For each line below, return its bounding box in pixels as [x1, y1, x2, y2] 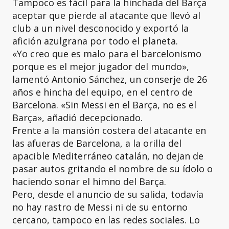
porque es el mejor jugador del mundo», [12, 60, 189, 73]
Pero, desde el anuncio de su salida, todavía [12, 188, 203, 200]
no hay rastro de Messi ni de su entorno [12, 201, 188, 213]
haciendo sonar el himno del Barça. [12, 175, 166, 188]
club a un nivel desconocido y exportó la [12, 22, 189, 34]
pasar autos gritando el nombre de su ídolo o [12, 163, 213, 175]
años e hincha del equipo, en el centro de [12, 86, 193, 98]
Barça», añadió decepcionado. [12, 111, 143, 124]
